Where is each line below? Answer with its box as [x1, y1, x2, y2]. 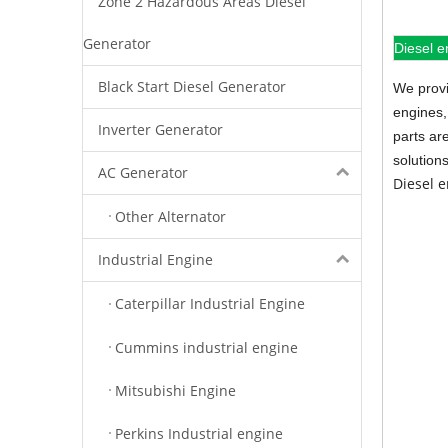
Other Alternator [115, 207, 226, 226]
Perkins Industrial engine [115, 424, 283, 443]
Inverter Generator [98, 119, 223, 139]
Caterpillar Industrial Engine [115, 294, 305, 314]
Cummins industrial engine [115, 337, 298, 357]
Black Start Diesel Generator [98, 76, 286, 96]
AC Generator [98, 162, 188, 182]
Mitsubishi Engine [115, 380, 236, 400]
